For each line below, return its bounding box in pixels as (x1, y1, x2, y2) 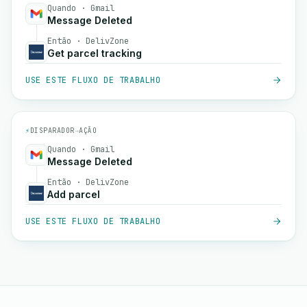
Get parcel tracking (47, 47, 142, 59)
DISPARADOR (29, 126, 75, 135)
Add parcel (47, 188, 100, 200)
